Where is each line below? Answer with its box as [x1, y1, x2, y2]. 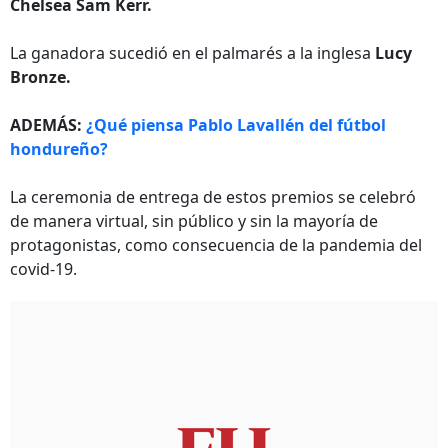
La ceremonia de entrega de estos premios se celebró [10, 186, 416, 208]
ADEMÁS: [10, 114, 82, 136]
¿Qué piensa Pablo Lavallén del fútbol [82, 114, 386, 136]
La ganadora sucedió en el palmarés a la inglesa [10, 42, 375, 64]
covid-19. [10, 258, 77, 280]
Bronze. [10, 66, 71, 88]
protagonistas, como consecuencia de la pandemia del [10, 234, 422, 256]
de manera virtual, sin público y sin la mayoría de [10, 210, 378, 232]
